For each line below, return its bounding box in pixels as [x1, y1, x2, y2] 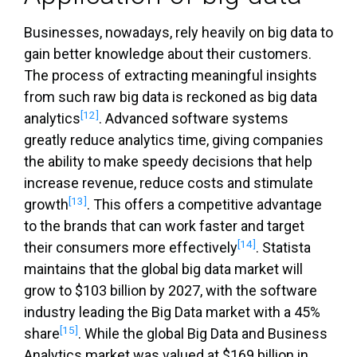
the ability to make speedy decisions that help [24, 153, 312, 171]
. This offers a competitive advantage [87, 196, 322, 214]
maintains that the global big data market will [24, 261, 303, 278]
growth [24, 196, 69, 214]
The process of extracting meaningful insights [24, 67, 317, 84]
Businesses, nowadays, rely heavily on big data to [24, 24, 333, 41]
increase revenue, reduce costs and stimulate [24, 175, 313, 192]
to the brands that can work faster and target [24, 218, 304, 235]
